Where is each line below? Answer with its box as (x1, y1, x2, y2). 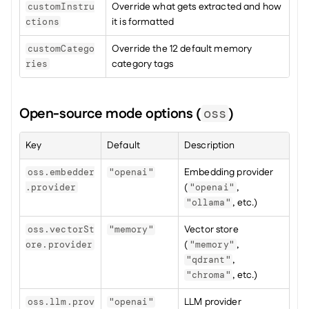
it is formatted (112, 15, 175, 29)
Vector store (184, 223, 239, 237)
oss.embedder (27, 166, 95, 178)
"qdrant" (186, 254, 231, 266)
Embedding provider (184, 166, 274, 179)
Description (184, 139, 235, 152)
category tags (112, 57, 173, 71)
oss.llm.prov (27, 296, 95, 308)
